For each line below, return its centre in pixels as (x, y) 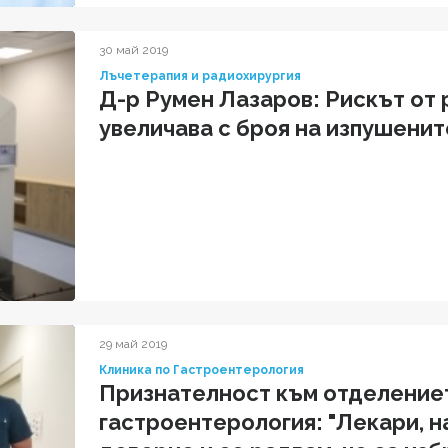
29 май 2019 (133, 344)
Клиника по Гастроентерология (201, 370)
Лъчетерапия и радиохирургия (200, 75)
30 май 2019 (133, 49)
